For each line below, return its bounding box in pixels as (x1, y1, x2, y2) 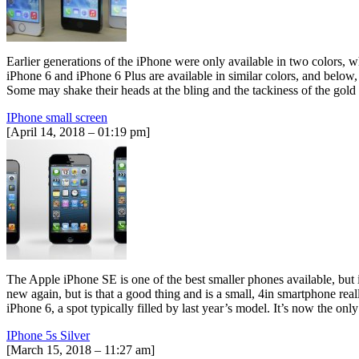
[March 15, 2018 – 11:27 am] (6, 342, 155, 357)
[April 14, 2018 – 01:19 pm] (6, 124, 150, 139)
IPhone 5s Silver (6, 328, 90, 342)
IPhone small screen (6, 110, 107, 124)
